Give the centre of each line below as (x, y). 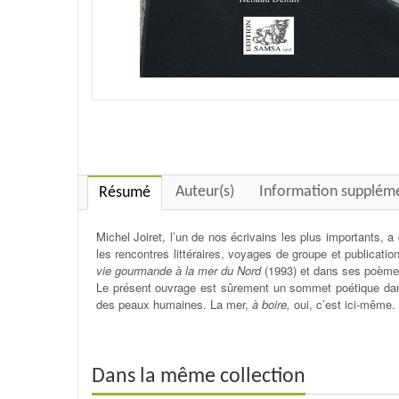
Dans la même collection (199, 376)
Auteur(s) (205, 191)
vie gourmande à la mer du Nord (179, 270)
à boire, (271, 304)
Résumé (125, 192)
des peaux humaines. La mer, (174, 304)
